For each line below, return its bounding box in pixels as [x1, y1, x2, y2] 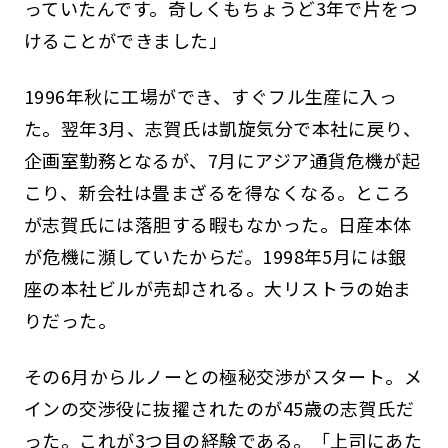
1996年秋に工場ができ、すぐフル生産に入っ [23, 82, 398, 109]
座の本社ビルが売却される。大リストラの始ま [23, 274, 412, 301]
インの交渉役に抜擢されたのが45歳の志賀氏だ [23, 394, 415, 421]
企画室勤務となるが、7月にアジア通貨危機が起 [23, 146, 421, 173]
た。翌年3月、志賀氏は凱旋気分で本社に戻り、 [23, 114, 422, 141]
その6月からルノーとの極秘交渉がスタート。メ [23, 362, 423, 389]
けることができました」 [23, 26, 228, 53]
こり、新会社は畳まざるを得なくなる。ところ [23, 178, 411, 205]
